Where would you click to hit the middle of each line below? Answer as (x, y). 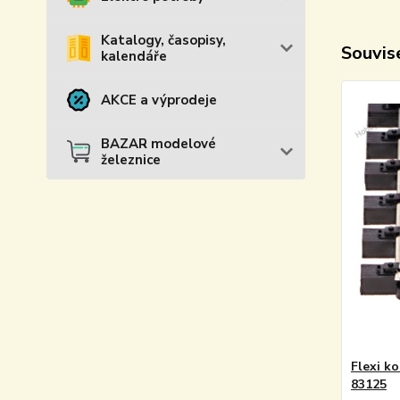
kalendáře (134, 56)
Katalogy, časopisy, (163, 40)
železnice (131, 160)
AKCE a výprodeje (159, 100)
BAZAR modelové (158, 144)
